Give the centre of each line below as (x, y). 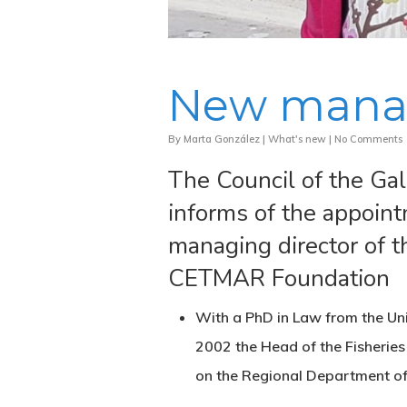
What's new (297, 139)
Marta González (222, 139)
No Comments (368, 139)
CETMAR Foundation (279, 279)
